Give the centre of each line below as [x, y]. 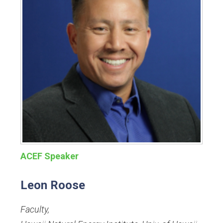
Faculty [34, 210]
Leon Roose [53, 185]
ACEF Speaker [50, 156]
